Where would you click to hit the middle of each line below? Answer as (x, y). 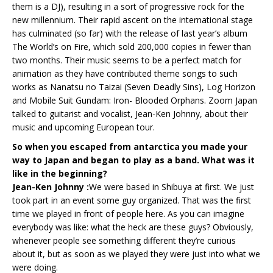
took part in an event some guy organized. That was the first (132, 200)
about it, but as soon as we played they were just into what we (136, 253)
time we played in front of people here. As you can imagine (128, 213)
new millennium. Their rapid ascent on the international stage (133, 19)
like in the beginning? (60, 173)
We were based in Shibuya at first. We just (172, 186)
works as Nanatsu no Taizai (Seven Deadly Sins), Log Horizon (134, 87)
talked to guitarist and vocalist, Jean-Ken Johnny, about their (130, 113)
